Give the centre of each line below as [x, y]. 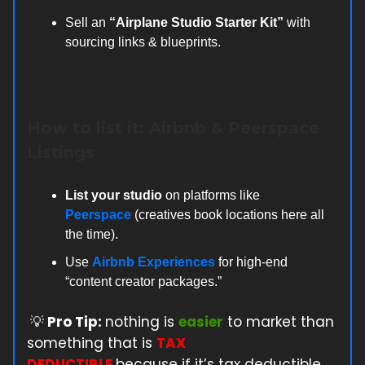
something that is [92, 343]
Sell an [87, 22]
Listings [61, 152]
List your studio [114, 195]
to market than [279, 321]
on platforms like [211, 195]
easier [201, 321]
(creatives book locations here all [228, 214]
